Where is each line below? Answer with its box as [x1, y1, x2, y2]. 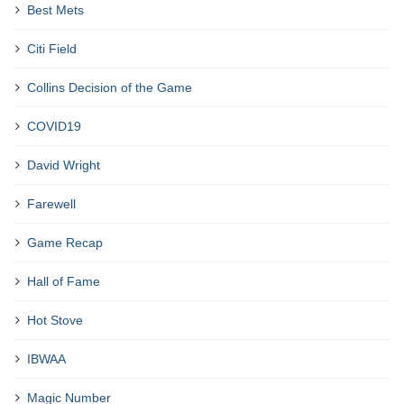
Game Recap [27, 235, 103, 250]
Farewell [27, 197, 76, 211]
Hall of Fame [27, 274, 100, 289]
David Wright [27, 158, 100, 172]
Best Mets [27, 3, 84, 17]
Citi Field [27, 41, 77, 56]
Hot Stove [27, 313, 83, 327]
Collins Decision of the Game [27, 80, 192, 95]
